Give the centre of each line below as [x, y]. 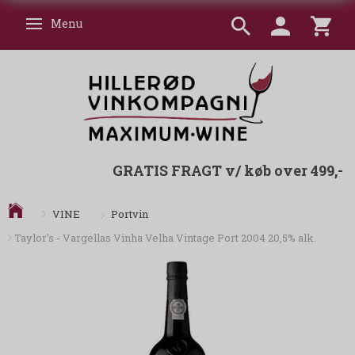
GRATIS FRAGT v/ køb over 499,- [228, 171]
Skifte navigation [81, 25]
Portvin [130, 214]
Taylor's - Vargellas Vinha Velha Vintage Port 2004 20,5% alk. [165, 238]
